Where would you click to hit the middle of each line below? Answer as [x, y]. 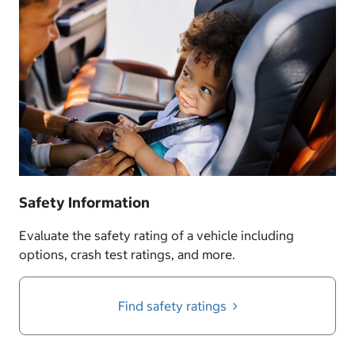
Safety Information [84, 202]
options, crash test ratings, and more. [127, 254]
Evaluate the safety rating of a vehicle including [157, 235]
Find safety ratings [174, 305]
